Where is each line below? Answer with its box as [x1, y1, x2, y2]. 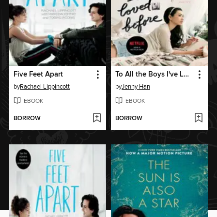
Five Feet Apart [14, 70, 63, 79]
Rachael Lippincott [20, 82, 70, 91]
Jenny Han [122, 82, 150, 91]
